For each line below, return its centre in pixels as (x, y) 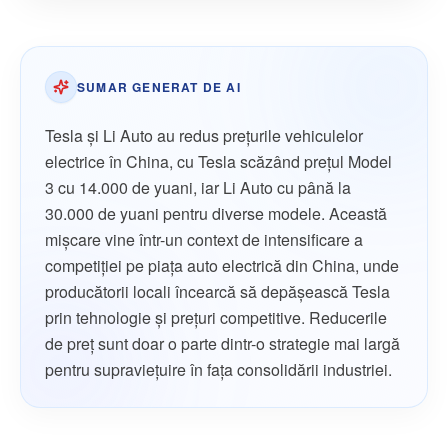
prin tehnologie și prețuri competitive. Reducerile (216, 318)
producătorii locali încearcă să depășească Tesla (217, 292)
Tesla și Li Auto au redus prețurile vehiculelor (204, 136)
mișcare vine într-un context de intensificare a (204, 240)
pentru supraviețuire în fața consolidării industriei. (218, 370)
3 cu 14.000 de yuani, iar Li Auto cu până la (198, 188)
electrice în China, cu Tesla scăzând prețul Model (218, 162)
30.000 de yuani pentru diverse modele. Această (216, 214)
